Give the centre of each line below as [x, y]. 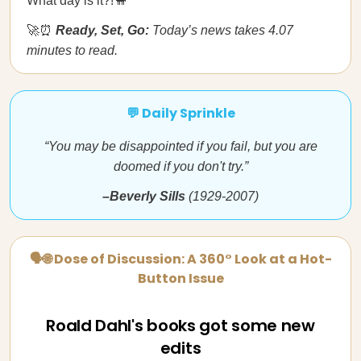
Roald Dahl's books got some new [180, 326]
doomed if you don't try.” [180, 166]
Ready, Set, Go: [102, 30]
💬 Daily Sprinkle [180, 113]
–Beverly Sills [144, 196]
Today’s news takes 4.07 [221, 30]
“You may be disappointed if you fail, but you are [180, 146]
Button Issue [180, 278]
